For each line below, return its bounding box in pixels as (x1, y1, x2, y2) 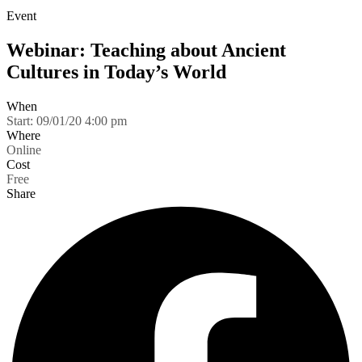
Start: (6, 113, 36, 128)
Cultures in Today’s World (6, 61, 226, 82)
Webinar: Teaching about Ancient (6, 39, 286, 61)
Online (6, 142, 41, 157)
